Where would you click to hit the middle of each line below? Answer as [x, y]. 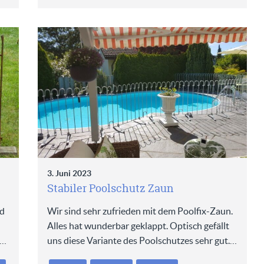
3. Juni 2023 [70, 174]
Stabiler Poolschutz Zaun [111, 189]
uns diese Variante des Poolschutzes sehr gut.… [142, 241]
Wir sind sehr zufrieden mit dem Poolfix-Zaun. [140, 211]
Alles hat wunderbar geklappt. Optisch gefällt [138, 226]
